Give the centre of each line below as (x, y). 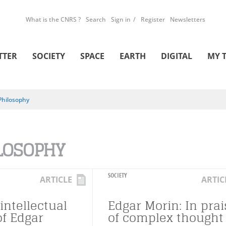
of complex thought (166, 218)
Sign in (121, 19)
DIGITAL (177, 56)
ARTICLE (56, 180)
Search (96, 19)
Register (153, 19)
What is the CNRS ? (53, 19)
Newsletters (188, 19)
